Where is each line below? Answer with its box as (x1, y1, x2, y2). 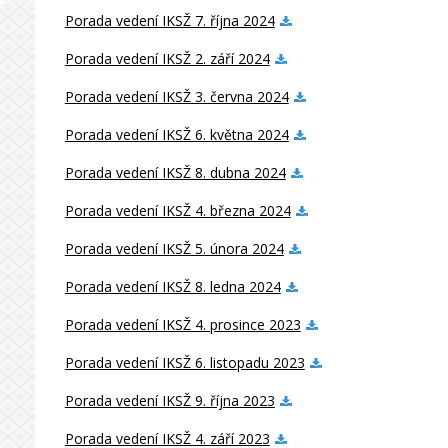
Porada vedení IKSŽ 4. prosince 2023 (64, 315, 301, 334)
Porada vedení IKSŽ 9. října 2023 (64, 391, 275, 410)
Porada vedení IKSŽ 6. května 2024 (64, 125, 289, 144)
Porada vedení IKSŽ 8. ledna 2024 (64, 277, 281, 296)
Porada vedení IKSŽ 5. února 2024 (64, 239, 284, 258)
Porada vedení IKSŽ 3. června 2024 (64, 87, 289, 106)
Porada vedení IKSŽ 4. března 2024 (64, 201, 291, 220)
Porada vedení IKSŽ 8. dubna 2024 (64, 163, 286, 182)
